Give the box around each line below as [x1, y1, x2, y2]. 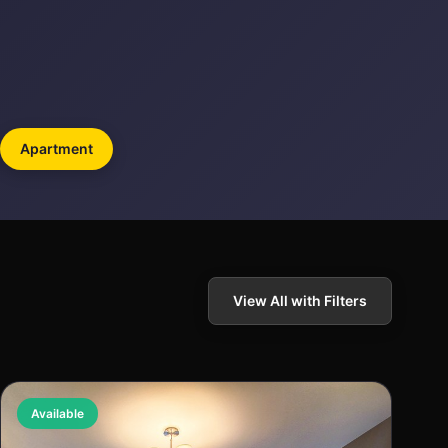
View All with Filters [233, 291, 367, 309]
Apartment [20, 140, 93, 157]
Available [31, 406, 84, 421]
